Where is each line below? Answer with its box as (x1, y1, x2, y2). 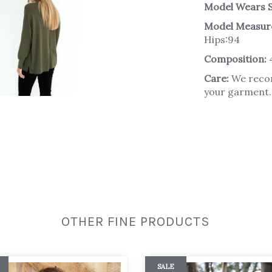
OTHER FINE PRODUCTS (61, 213, 210, 229)
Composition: (204, 52, 267, 65)
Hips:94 (204, 33, 240, 46)
